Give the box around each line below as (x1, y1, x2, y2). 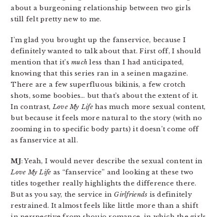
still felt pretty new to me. (11, 15, 102, 23)
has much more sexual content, (93, 103, 206, 111)
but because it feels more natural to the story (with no (11, 114, 202, 122)
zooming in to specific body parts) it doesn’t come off (11, 125, 199, 133)
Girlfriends (114, 190, 148, 199)
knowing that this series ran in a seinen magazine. (11, 69, 188, 77)
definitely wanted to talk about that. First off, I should (11, 47, 201, 55)
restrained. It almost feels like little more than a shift (11, 201, 199, 210)
